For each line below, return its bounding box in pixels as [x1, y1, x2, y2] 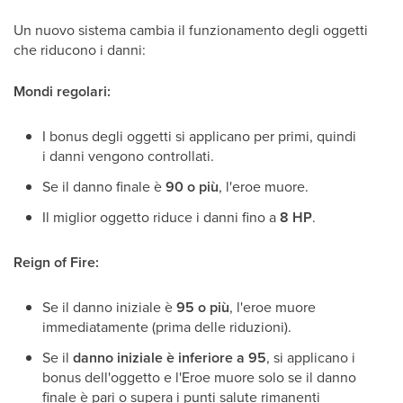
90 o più [166, 176, 219, 198]
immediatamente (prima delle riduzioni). [42, 317, 291, 337]
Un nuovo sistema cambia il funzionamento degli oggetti [13, 20, 368, 40]
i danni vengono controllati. [42, 146, 214, 166]
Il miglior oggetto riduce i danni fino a [42, 207, 280, 228]
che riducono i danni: [13, 40, 146, 60]
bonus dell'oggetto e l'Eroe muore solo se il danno [42, 367, 356, 388]
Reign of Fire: [13, 252, 99, 273]
